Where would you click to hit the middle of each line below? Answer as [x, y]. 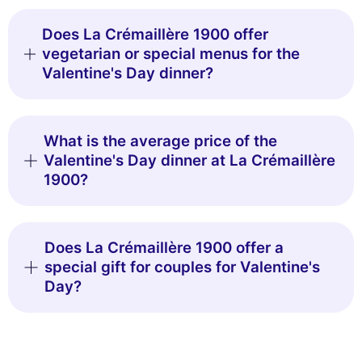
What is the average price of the [161, 141]
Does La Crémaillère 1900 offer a [164, 248]
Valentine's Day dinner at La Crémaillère [190, 161]
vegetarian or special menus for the [171, 54]
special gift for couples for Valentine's [182, 267]
